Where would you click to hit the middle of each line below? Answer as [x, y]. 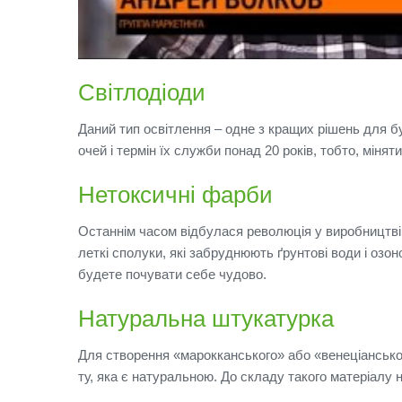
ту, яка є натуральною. [149, 376]
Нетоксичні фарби [175, 194]
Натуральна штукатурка [206, 318]
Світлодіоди [142, 92]
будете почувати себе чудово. [172, 274]
